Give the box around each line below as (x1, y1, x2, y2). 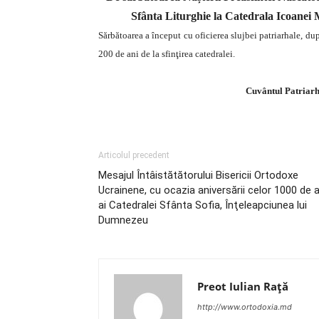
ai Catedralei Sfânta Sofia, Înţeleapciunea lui (98, 199, 307, 211)
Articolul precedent (98, 150, 169, 160)
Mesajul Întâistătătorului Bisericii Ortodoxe (98, 169, 298, 182)
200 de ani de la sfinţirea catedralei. (98, 48, 235, 59)
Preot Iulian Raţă (197, 279, 288, 293)
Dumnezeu (98, 214, 148, 226)
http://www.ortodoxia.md (197, 302, 292, 312)
